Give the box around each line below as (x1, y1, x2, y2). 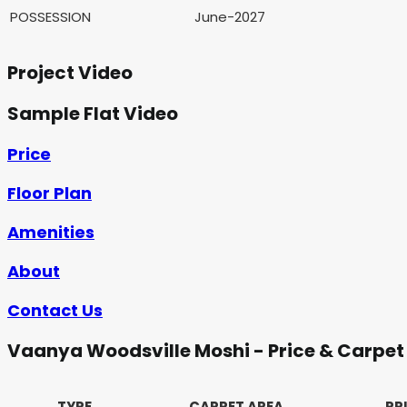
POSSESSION (10, 6, 91, 26)
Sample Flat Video (7, 100, 178, 126)
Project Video (7, 60, 133, 86)
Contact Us (7, 298, 103, 322)
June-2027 (194, 6, 265, 26)
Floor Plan (7, 181, 92, 204)
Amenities (7, 220, 94, 243)
